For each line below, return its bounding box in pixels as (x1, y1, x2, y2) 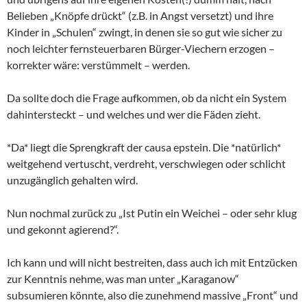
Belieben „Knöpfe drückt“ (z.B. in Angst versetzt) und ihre (7, 8, 273, 22)
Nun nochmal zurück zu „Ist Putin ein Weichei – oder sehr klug (7, 206, 297, 219)
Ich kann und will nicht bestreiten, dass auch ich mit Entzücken (7, 255, 297, 269)
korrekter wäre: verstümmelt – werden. (7, 58, 190, 71)
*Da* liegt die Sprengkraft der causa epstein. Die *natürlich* (7, 140, 281, 153)
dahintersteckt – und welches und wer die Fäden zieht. (7, 107, 260, 121)
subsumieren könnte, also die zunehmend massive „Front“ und (7, 288, 298, 302)
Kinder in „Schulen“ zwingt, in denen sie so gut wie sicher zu (7, 25, 282, 38)
